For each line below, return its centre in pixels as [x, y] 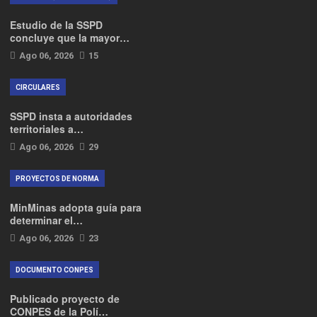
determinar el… [46, 220]
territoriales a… [47, 129]
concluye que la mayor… [70, 38]
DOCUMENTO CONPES [54, 270]
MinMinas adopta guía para [76, 207]
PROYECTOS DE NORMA [57, 179]
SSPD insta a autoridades [71, 116]
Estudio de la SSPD [56, 25]
